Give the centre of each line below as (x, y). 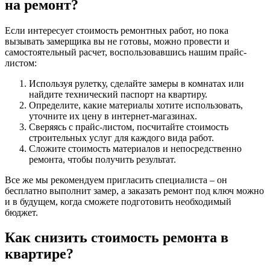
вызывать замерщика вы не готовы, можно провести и (117, 41)
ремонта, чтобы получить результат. (102, 159)
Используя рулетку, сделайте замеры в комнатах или (137, 83)
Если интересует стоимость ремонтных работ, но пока (117, 30)
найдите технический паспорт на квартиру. (118, 94)
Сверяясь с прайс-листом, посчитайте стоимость (129, 127)
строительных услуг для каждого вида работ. (121, 137)
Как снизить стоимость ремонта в (117, 238)
